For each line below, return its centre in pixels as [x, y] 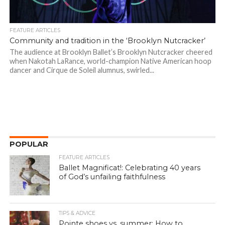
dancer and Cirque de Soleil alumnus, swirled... [82, 70]
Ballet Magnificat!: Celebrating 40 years [130, 168]
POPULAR [29, 144]
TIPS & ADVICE [77, 213]
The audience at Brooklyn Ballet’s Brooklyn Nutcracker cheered [111, 52]
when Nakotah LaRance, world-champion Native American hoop [110, 61]
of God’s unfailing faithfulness [112, 177]
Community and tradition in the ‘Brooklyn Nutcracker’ [107, 41]
